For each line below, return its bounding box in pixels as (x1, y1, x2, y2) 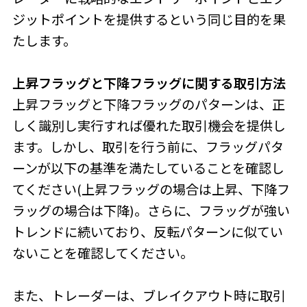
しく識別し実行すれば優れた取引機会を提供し (12, 118, 286, 135)
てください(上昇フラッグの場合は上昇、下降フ (12, 182, 290, 199)
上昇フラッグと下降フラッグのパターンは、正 (12, 97, 285, 114)
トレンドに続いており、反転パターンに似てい (12, 224, 283, 241)
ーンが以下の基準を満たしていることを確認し (12, 160, 284, 177)
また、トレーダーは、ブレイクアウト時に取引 (12, 288, 286, 305)
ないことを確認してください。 (12, 245, 193, 262)
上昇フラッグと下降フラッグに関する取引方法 (12, 75, 286, 93)
